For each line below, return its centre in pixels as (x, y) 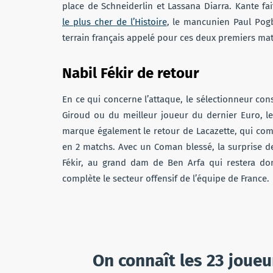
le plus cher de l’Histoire (115, 22)
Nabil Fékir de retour (131, 73)
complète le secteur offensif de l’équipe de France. (166, 178)
